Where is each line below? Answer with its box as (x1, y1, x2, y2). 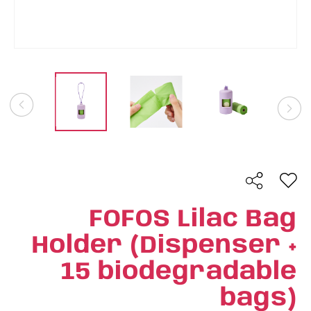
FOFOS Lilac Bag (90, 207, 297, 232)
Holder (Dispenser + (32, 233, 297, 258)
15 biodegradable (61, 260, 297, 285)
